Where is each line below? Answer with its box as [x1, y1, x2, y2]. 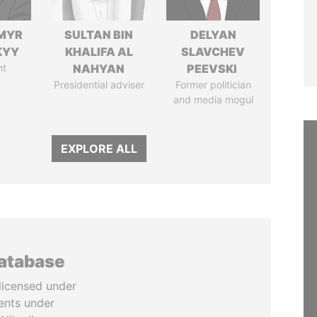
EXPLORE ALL [60, 142, 137, 156]
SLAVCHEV [181, 45, 246, 59]
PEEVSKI [187, 62, 240, 76]
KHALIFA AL [64, 45, 133, 59]
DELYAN [190, 28, 236, 42]
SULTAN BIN [64, 28, 134, 42]
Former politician [175, 79, 251, 91]
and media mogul [173, 93, 253, 105]
